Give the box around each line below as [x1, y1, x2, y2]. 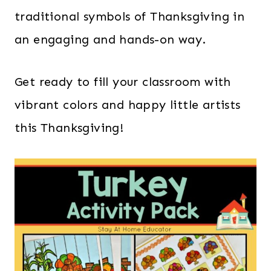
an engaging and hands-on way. [15, 32, 206, 47]
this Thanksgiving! [15, 120, 124, 135]
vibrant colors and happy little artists [15, 97, 241, 112]
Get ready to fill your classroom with [15, 74, 231, 89]
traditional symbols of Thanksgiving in [15, 9, 245, 24]
